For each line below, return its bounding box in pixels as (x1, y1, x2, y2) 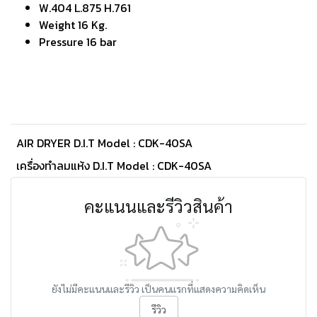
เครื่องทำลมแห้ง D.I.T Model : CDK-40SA (16, 157, 212, 174)
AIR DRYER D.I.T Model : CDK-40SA (16, 134, 192, 151)
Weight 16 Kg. (39, 16, 107, 33)
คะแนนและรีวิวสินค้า (84, 195, 233, 217)
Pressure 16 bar (39, 33, 117, 50)
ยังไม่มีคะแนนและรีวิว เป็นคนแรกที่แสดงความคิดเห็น (52, 282, 265, 295)
